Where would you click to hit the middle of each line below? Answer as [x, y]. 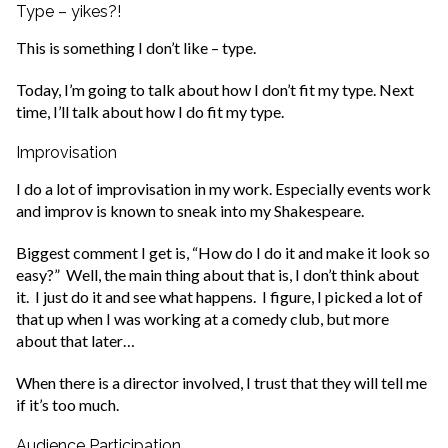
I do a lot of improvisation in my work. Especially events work [223, 189]
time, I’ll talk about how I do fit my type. [150, 112]
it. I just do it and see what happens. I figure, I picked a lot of [219, 297]
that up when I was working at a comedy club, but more [202, 319]
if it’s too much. [67, 405]
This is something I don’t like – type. [136, 48]
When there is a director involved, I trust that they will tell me [221, 383]
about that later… [75, 341]
